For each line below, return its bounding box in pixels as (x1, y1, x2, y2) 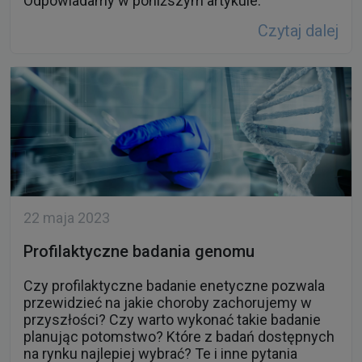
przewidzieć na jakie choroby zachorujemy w (23, 294, 312, 312)
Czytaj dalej (258, 21, 339, 41)
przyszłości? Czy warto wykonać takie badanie (23, 311, 321, 329)
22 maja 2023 (23, 209, 110, 227)
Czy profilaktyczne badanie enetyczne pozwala (23, 277, 325, 295)
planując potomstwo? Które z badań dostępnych (23, 328, 335, 346)
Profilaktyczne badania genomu (23, 242, 255, 262)
